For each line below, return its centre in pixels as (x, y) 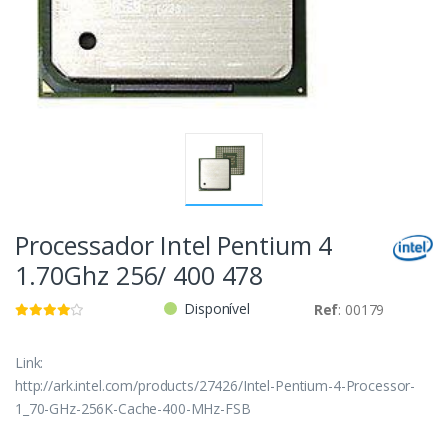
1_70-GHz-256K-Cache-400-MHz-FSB (133, 409)
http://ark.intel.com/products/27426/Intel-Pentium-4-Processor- (215, 386)
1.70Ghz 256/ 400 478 (139, 275)
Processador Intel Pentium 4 (174, 245)
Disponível (217, 309)
